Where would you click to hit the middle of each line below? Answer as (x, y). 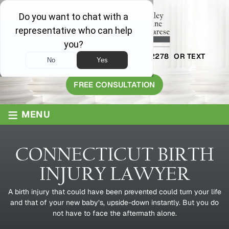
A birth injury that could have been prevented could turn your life (114, 192)
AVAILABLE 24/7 (54, 56)
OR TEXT (190, 56)
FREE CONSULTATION (114, 85)
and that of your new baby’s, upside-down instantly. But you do (114, 203)
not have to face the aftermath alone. (114, 213)
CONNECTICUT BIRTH (114, 155)
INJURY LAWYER (114, 174)
